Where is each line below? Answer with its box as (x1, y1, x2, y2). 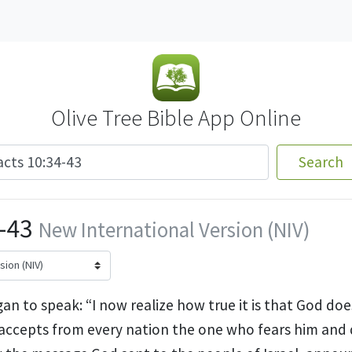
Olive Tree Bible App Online (51, 104, 301, 132)
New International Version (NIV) (38, 217, 310, 243)
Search (299, 152, 344, 171)
